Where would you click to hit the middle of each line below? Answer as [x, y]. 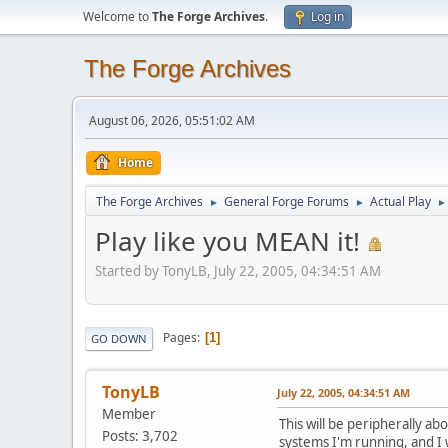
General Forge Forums [286, 201]
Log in [327, 16]
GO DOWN [119, 338]
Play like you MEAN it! [227, 241]
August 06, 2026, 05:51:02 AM [172, 120]
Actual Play [400, 201]
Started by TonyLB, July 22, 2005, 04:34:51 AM [238, 270]
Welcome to [117, 16]
